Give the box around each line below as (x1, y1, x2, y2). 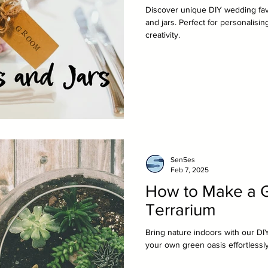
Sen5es (170, 156, 195, 164)
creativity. (145, 29, 180, 39)
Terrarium (145, 200, 216, 219)
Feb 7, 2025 (170, 165, 209, 174)
